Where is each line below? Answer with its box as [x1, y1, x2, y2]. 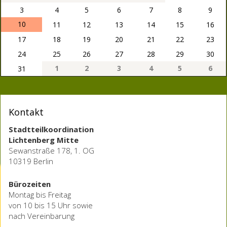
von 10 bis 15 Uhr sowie [9, 200, 93, 210]
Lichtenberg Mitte [9, 134, 79, 145]
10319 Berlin [9, 156, 53, 166]
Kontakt [9, 105, 44, 118]
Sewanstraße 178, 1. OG [9, 145, 94, 156]
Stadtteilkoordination [9, 124, 94, 134]
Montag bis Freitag [9, 189, 71, 200]
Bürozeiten [9, 178, 51, 189]
